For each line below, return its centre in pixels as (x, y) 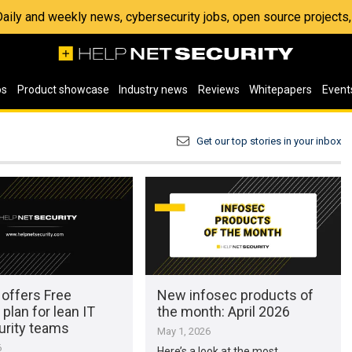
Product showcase (63, 90)
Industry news (154, 90)
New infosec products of (235, 295)
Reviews (218, 90)
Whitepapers (281, 90)
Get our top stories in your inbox (269, 141)
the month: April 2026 (223, 311)
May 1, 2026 (183, 331)
